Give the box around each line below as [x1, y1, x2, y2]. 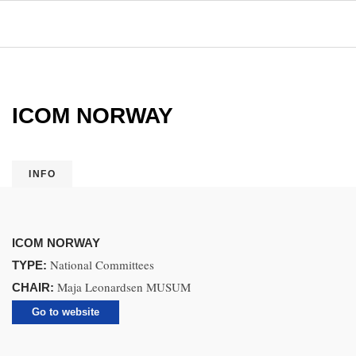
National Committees [50, 257, 154, 273]
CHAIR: [12, 281, 57, 294]
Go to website [32, 306, 99, 318]
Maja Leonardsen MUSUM [57, 279, 191, 295]
